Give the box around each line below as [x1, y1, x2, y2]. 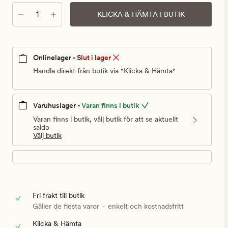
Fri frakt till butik [33, 191, 84, 200]
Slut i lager [77, 53, 111, 62]
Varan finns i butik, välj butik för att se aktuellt [33, 115, 178, 124]
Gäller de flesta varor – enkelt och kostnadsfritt [33, 202, 184, 211]
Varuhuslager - [33, 101, 80, 110]
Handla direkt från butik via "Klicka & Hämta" [33, 67, 176, 75]
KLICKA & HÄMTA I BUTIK [97, 10, 185, 18]
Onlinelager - [33, 53, 76, 62]
